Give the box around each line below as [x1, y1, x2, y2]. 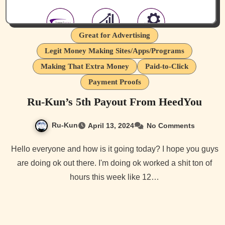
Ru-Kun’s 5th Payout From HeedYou [27, 95, 202, 108]
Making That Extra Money [41, 62, 129, 70]
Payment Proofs [88, 77, 141, 86]
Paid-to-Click [145, 62, 188, 70]
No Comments [146, 121, 195, 130]
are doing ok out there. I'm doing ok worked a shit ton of [17, 158, 212, 167]
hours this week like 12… [70, 172, 159, 181]
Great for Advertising [79, 31, 150, 39]
